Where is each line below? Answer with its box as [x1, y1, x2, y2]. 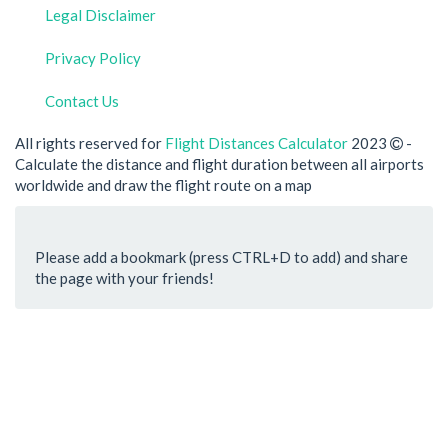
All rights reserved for [15, 133, 165, 152]
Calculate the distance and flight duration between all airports [15, 154, 424, 173]
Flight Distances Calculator [165, 133, 348, 152]
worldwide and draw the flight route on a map [15, 175, 312, 194]
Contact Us [45, 92, 119, 110]
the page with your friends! [35, 269, 214, 287]
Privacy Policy [45, 49, 141, 67]
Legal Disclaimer [45, 6, 156, 24]
